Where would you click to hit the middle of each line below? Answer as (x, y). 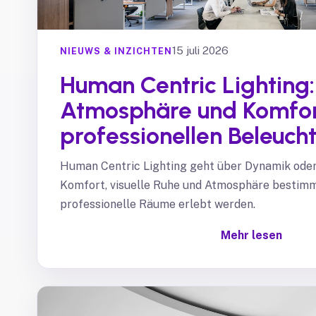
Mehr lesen (251, 235)
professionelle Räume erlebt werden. (158, 204)
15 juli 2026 (200, 50)
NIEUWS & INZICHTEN (116, 51)
